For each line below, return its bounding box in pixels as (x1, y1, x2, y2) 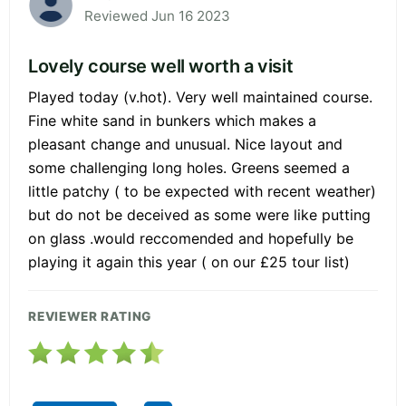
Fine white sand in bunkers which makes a (28, 111, 316, 130)
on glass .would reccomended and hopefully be (28, 228, 353, 247)
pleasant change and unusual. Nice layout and (28, 134, 343, 153)
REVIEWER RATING (28, 308, 152, 324)
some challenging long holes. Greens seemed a (28, 158, 350, 177)
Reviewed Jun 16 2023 (84, 6, 230, 24)
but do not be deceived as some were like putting (28, 205, 371, 224)
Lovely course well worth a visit (28, 54, 294, 77)
